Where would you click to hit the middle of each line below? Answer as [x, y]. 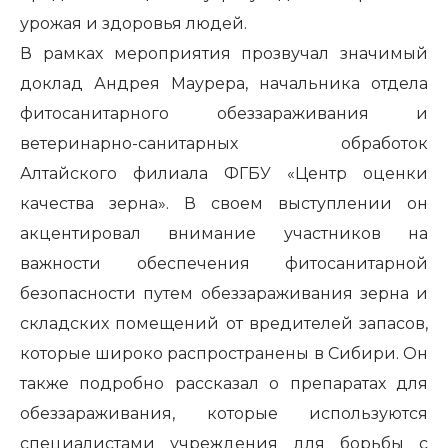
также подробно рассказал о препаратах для [224, 383]
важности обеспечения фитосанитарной [224, 263]
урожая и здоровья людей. [133, 23]
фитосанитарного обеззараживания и [224, 113]
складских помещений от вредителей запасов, [224, 323]
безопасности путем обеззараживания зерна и [224, 293]
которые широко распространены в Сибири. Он [224, 353]
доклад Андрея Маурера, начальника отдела [224, 83]
